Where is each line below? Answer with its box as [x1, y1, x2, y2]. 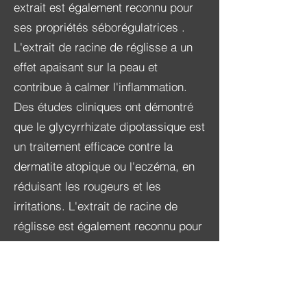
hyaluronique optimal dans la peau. [14, 258, 194, 273]
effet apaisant [14, 60, 84, 74]
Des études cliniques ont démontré [14, 99, 193, 114]
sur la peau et [87, 60, 158, 74]
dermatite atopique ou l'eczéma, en [14, 159, 195, 173]
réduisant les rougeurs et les [14, 179, 161, 193]
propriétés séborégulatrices [36, 20, 178, 34]
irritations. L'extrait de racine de [14, 199, 177, 213]
